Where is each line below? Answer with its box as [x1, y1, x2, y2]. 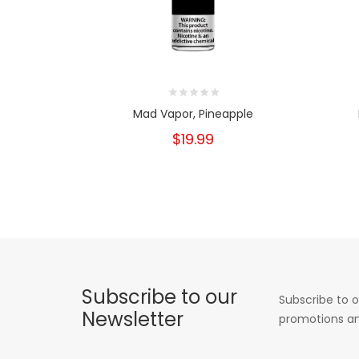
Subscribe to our [82, 283, 237, 310]
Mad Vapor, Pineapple [132, 105, 253, 122]
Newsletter [82, 305, 184, 333]
